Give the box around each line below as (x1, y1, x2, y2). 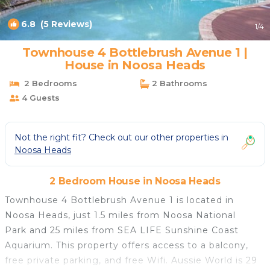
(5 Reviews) (36, 19, 92, 30)
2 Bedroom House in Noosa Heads (49, 175, 221, 187)
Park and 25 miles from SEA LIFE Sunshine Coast (5, 225, 239, 236)
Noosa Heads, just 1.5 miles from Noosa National (5, 210, 236, 221)
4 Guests (19, 93, 60, 102)
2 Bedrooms (19, 78, 77, 88)
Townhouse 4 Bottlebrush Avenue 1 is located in (5, 195, 234, 206)
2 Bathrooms (149, 78, 207, 88)
